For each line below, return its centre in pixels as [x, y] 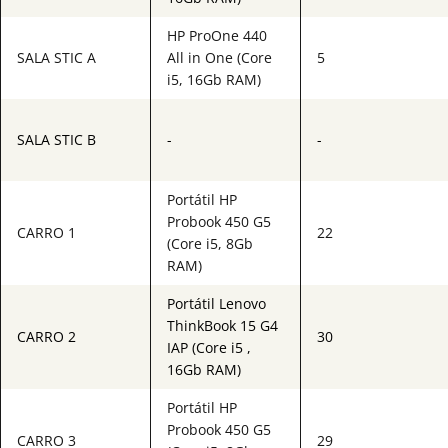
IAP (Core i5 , [209, 347]
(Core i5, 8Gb [210, 243]
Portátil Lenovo [216, 303]
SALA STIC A [56, 57]
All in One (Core [219, 57]
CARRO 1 [46, 232]
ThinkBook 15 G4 [222, 325]
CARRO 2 [46, 336]
